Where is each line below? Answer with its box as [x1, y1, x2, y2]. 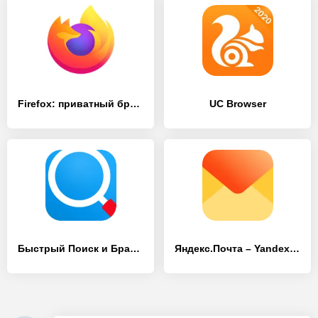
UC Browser [209, 98, 266, 109]
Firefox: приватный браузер [130, 98, 140, 109]
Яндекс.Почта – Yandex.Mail [290, 243, 300, 254]
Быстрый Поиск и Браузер [130, 243, 140, 254]
